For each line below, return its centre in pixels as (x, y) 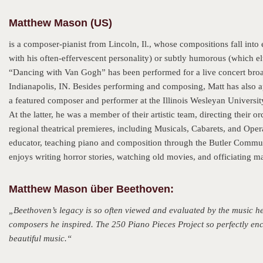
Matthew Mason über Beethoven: (91, 189)
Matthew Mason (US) (60, 23)
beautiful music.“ (40, 238)
